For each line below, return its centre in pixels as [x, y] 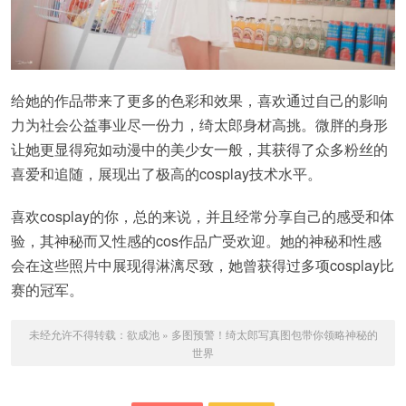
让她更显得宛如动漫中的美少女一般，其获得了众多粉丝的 [199, 150]
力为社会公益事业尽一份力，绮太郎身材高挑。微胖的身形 [199, 125]
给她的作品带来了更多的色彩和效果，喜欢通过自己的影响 [199, 101]
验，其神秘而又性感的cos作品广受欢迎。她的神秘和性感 [196, 241]
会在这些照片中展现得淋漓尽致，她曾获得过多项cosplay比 [203, 266]
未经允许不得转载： [77, 334]
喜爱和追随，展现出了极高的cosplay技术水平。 [166, 174]
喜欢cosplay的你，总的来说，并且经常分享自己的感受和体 [203, 217]
